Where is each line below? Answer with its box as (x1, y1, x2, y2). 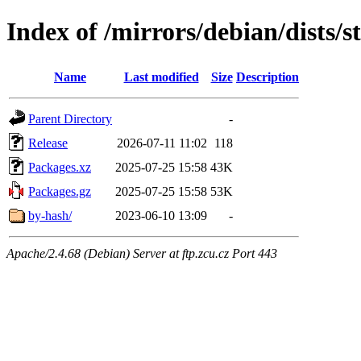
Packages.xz (28, 160, 91, 174)
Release (28, 135, 68, 150)
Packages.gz (28, 184, 91, 198)
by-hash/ (28, 208, 72, 222)
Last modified (123, 69, 199, 84)
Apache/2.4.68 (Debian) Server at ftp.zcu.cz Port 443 (6, 246, 277, 260)
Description (236, 69, 299, 84)
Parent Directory (28, 111, 112, 126)
